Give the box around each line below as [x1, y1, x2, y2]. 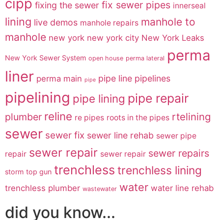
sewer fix [45, 129, 84, 141]
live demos [34, 17, 78, 27]
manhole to [141, 15, 195, 28]
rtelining [172, 110, 211, 123]
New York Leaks [141, 32, 204, 43]
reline [44, 109, 72, 123]
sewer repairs [148, 147, 209, 159]
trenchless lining [117, 163, 202, 177]
